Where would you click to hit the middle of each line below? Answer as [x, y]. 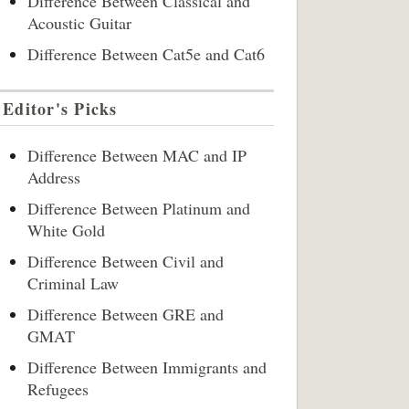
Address [54, 177]
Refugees [58, 389]
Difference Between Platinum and [139, 208]
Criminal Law [73, 283]
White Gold [66, 230]
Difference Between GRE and [126, 314]
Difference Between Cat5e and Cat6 [146, 54]
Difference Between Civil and [126, 261]
